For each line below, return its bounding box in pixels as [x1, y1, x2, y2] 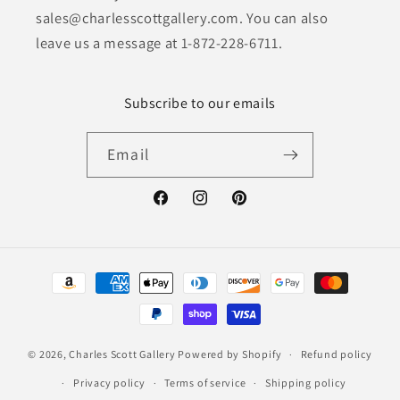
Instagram [190, 198, 254, 217]
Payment [33, 264, 92, 285]
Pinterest [229, 198, 287, 217]
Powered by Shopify [178, 346, 282, 361]
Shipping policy [264, 376, 346, 390]
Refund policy [300, 347, 372, 362]
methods [33, 289, 93, 310]
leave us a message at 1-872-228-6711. [36, 32, 283, 53]
